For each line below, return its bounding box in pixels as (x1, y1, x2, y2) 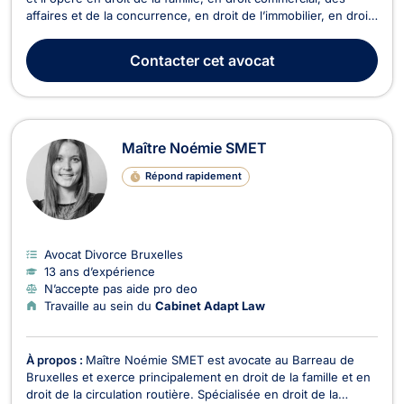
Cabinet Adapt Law (155, 298, 265, 313)
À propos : (26, 352, 86, 367)
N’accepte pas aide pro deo (44, 280, 197, 296)
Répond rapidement (144, 170, 242, 183)
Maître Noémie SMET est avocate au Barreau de (86, 352, 354, 367)
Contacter (129, 50, 199, 69)
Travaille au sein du (44, 298, 155, 313)
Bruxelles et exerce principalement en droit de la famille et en (26, 369, 371, 384)
